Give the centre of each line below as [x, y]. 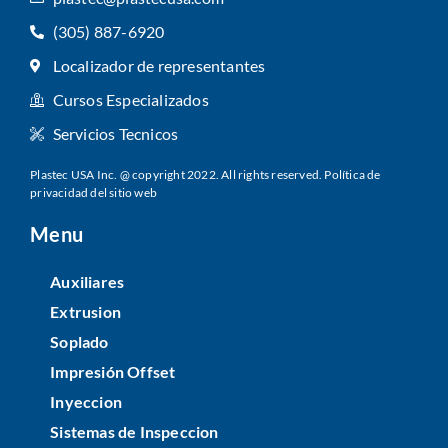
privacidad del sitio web [93, 193]
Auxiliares [87, 282]
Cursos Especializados [130, 100]
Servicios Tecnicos [115, 134]
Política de [352, 175]
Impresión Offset [113, 372]
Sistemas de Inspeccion [134, 432]
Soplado [79, 342]
